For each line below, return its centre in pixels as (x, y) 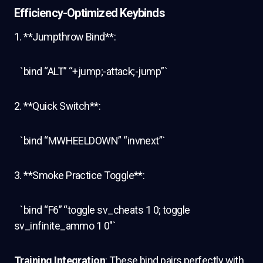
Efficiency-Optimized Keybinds (90, 13)
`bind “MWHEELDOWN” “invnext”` (90, 141)
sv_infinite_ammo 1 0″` (65, 226)
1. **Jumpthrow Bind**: (66, 37)
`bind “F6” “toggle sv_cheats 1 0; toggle (102, 210)
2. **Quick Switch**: (58, 106)
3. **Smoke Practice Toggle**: (80, 175)
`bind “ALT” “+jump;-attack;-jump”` (91, 71)
